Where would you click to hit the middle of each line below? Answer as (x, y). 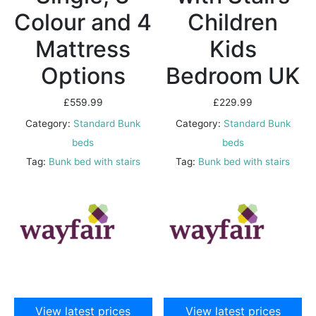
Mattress (83, 49)
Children (233, 22)
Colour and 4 (83, 22)
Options (83, 75)
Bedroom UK (233, 75)
